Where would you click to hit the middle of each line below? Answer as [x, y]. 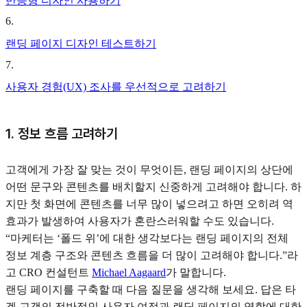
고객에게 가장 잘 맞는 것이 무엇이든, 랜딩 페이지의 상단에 [149, 169]
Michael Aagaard [129, 272]
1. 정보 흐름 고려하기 [62, 133]
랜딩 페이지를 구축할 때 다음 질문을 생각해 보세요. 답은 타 [151, 289]
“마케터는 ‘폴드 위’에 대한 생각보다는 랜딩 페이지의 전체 [147, 238]
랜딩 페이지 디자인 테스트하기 [81, 43]
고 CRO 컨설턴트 [49, 272]
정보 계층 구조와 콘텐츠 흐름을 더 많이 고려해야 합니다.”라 [152, 255]
